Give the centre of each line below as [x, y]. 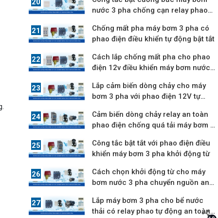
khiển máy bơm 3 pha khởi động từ [151, 154]
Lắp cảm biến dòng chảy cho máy [149, 86]
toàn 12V [108, 193]
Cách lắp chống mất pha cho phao [151, 57]
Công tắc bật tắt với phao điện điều [151, 143]
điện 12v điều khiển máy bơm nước [151, 68]
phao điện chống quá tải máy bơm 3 [154, 125]
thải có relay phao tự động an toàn [151, 211]
